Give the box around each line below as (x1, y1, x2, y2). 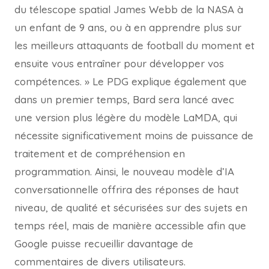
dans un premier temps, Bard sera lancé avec (14, 93, 234, 106)
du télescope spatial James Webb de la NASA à (14, 3, 243, 16)
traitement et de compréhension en (14, 147, 185, 160)
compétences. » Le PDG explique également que (14, 75, 247, 88)
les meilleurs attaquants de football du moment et (14, 39, 255, 52)
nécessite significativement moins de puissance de (14, 129, 253, 142)
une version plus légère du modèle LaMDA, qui (14, 111, 237, 124)
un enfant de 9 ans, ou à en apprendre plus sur (14, 21, 241, 34)
